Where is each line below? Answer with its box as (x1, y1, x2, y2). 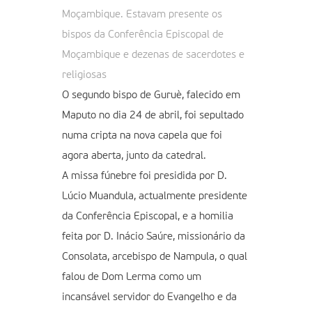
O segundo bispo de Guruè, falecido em (62, 89, 240, 100)
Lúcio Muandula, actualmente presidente (62, 190, 247, 201)
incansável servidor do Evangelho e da (62, 291, 237, 302)
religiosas (62, 69, 107, 80)
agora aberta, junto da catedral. (62, 150, 206, 161)
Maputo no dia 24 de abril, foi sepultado (62, 109, 244, 120)
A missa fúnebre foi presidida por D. (62, 170, 227, 181)
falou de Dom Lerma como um (62, 271, 201, 282)
